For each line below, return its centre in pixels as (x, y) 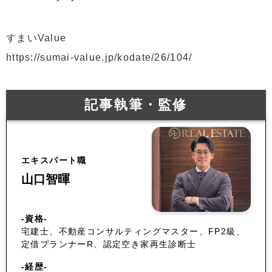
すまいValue (36, 38)
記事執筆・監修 (136, 104)
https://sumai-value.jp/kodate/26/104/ (99, 57)
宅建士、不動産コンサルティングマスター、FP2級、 (133, 231)
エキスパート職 (54, 160)
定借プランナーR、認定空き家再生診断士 (109, 244)
